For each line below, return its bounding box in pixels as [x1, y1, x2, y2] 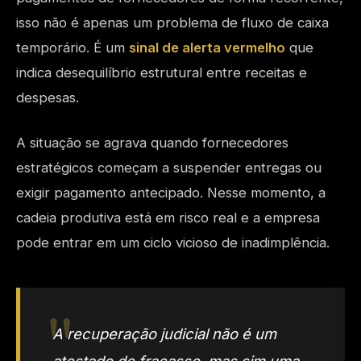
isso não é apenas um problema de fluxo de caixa [16, 15, 329, 31]
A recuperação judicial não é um [52, 325, 276, 342]
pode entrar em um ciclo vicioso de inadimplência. [16, 234, 330, 251]
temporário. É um [16, 39, 129, 56]
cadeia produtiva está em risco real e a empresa [16, 210, 320, 226]
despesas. [16, 89, 79, 106]
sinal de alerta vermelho [129, 39, 285, 56]
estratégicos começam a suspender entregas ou [16, 160, 322, 176]
